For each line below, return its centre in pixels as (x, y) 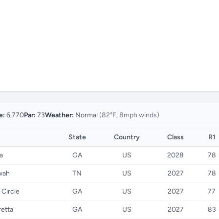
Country (127, 137)
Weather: (59, 115)
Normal (87, 115)
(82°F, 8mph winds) (129, 115)
